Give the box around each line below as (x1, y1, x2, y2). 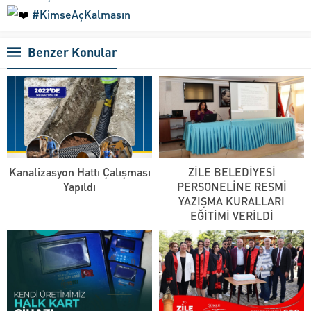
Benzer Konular (28, 43, 117, 60)
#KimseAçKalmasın (32, 6, 131, 22)
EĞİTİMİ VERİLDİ (190, 208, 274, 224)
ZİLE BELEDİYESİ (187, 165, 276, 180)
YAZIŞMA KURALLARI (178, 194, 285, 209)
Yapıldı (63, 179, 96, 194)
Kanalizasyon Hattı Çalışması (8, 165, 151, 180)
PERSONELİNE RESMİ (176, 179, 287, 194)
